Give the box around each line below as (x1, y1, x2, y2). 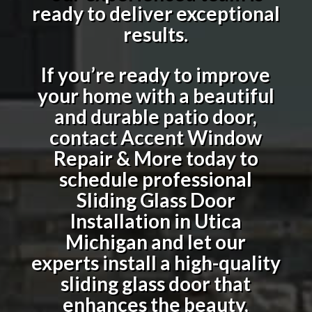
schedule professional (59, 166, 253, 191)
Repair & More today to (53, 146, 258, 170)
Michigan (65, 229, 148, 253)
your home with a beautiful (37, 83, 274, 107)
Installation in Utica (70, 208, 242, 233)
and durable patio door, (54, 104, 258, 128)
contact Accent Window (49, 125, 263, 149)
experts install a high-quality (31, 250, 281, 274)
